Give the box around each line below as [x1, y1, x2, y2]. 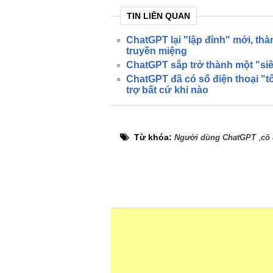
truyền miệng [126, 46, 187, 56]
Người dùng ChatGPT [174, 133, 256, 142]
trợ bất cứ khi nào [126, 85, 208, 95]
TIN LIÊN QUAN [127, 11, 190, 21]
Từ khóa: [134, 132, 174, 142]
